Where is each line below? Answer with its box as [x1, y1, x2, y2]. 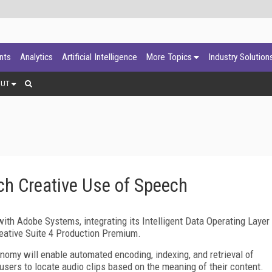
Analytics [20, 52, 53, 63]
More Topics [146, 52, 192, 63]
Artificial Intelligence [62, 52, 137, 63]
